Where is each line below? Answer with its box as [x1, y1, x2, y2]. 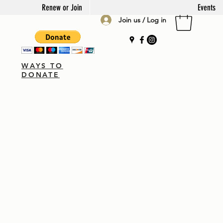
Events [198, 2, 216, 12]
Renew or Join [42, 2, 82, 12]
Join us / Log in [118, 15, 166, 24]
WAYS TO [21, 61, 63, 71]
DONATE [21, 70, 60, 80]
